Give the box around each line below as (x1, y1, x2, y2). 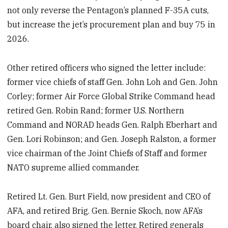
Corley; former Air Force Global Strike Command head (7, 91, 216, 102)
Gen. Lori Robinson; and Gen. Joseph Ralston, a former (7, 134, 217, 145)
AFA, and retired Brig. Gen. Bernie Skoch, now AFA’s (7, 206, 203, 216)
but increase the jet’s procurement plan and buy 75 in (7, 19, 216, 30)
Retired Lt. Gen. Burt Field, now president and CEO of (7, 191, 211, 202)
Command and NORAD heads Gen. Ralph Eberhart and (7, 120, 218, 130)
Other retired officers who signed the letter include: (7, 63, 206, 73)
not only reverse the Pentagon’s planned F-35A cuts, (7, 5, 209, 16)
